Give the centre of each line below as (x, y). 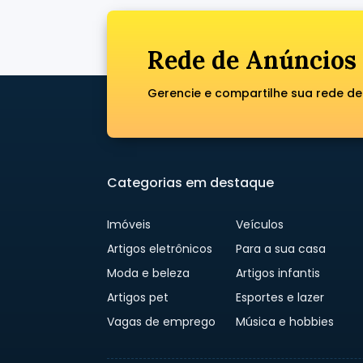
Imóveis (129, 224)
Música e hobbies (285, 321)
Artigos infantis (278, 273)
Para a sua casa (281, 248)
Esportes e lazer (280, 297)
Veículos (260, 224)
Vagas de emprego (161, 321)
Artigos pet (138, 297)
